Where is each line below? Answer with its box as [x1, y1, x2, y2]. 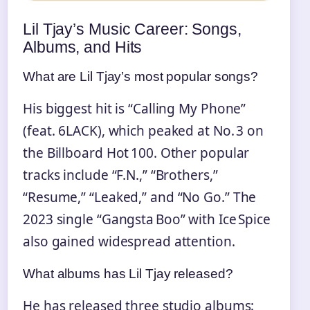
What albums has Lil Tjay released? [23, 266, 233, 281]
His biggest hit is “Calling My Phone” [23, 99, 246, 118]
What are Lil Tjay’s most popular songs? [23, 69, 259, 84]
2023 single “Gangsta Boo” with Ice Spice [23, 210, 271, 228]
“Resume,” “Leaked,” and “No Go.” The [23, 188, 257, 206]
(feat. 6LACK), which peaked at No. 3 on [23, 121, 264, 140]
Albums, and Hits [23, 37, 143, 56]
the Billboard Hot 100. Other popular [23, 143, 250, 162]
